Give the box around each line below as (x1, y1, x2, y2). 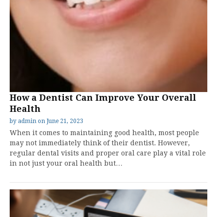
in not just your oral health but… (10, 159, 123, 167)
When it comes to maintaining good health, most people (10, 129, 199, 137)
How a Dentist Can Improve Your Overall (10, 93, 196, 103)
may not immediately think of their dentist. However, (10, 139, 190, 147)
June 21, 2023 (46, 118, 83, 124)
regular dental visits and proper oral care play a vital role (10, 149, 206, 157)
